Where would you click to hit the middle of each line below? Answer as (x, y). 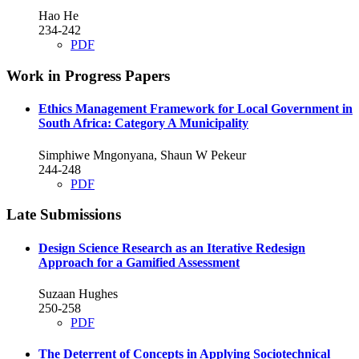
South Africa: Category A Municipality (143, 123)
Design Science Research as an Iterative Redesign (172, 248)
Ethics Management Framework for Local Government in (196, 109)
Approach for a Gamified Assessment (139, 262)
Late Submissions (64, 215)
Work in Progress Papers (88, 76)
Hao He (58, 16)
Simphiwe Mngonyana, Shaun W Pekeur (142, 155)
